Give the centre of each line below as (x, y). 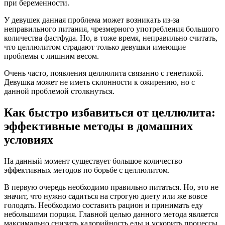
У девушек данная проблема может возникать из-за (92, 20)
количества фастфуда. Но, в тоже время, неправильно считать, (111, 38)
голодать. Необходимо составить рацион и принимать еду (103, 205)
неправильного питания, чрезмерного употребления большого (111, 29)
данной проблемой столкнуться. (59, 91)
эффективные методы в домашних (98, 126)
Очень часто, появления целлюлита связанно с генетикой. (104, 73)
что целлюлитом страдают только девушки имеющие (95, 47)
